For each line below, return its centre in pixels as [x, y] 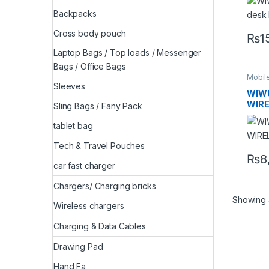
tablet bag [73, 125]
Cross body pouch [90, 33]
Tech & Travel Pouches [99, 145]
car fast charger [84, 166]
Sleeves [70, 86]
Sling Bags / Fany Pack [98, 106]
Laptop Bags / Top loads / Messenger [128, 53]
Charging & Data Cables [100, 226]
